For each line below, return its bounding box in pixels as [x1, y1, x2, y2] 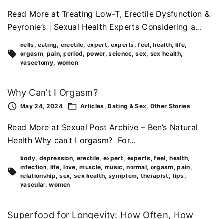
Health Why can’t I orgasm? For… [7, 135, 136, 146]
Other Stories [150, 102, 191, 110]
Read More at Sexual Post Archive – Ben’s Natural [7, 122, 198, 132]
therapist [140, 172, 169, 180]
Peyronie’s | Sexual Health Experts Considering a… [7, 22, 202, 32]
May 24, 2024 [20, 102, 63, 110]
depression [39, 154, 73, 162]
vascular [20, 181, 45, 189]
